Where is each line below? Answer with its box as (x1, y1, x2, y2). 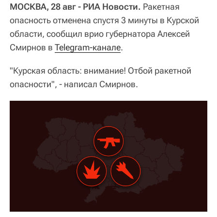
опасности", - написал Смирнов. (10, 78, 138, 89)
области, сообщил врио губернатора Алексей (10, 28, 190, 39)
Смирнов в (10, 42, 55, 52)
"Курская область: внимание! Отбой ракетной (10, 65, 191, 76)
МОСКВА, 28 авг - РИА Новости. (10, 1, 141, 12)
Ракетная (141, 1, 180, 12)
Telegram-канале (55, 42, 121, 52)
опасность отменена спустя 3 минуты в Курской (10, 15, 199, 25)
